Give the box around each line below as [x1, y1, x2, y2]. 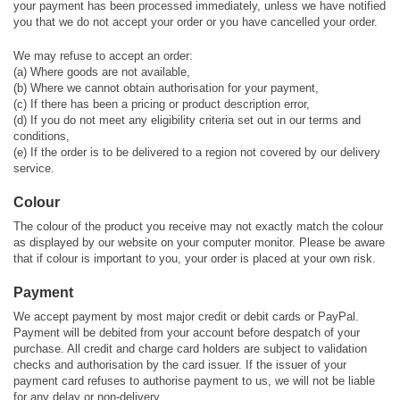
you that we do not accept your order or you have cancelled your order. [13, 15, 378, 29]
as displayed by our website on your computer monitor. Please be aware [13, 236, 385, 249]
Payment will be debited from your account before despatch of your [13, 326, 360, 339]
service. [13, 162, 54, 175]
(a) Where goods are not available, [13, 65, 190, 79]
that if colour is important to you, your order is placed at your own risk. [13, 252, 376, 265]
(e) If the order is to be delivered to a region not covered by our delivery [13, 146, 380, 159]
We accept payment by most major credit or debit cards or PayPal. [13, 310, 359, 323]
